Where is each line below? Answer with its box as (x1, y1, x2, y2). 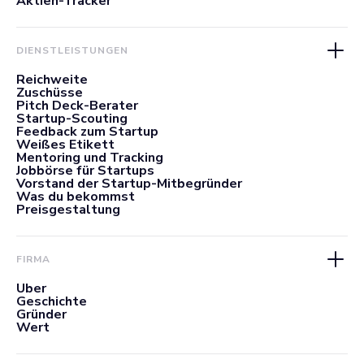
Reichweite (16, 70, 88, 89)
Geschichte (16, 292, 87, 310)
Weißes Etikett (16, 135, 115, 154)
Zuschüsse (16, 83, 83, 102)
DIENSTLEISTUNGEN (16, 43, 128, 57)
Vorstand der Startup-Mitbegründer (16, 174, 242, 193)
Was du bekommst (16, 187, 135, 206)
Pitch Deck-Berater (16, 96, 138, 115)
